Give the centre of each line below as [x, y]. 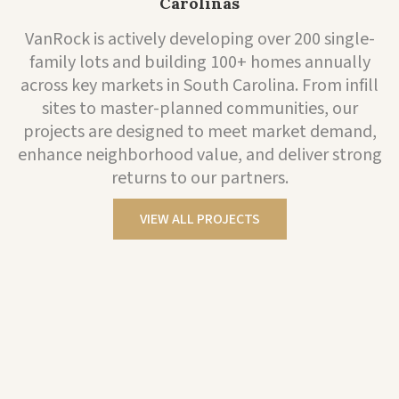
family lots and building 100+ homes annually [199, 62]
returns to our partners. [199, 178]
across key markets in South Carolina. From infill [199, 85]
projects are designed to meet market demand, [199, 132]
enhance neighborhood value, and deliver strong [199, 155]
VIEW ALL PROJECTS [199, 219]
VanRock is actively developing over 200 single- [199, 39]
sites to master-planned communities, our [199, 109]
